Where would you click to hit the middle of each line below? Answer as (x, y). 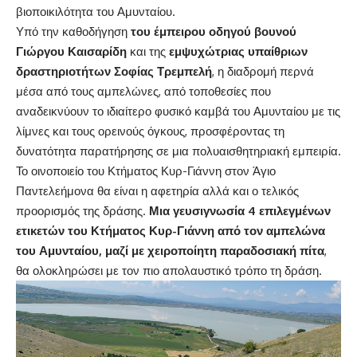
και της (148, 52)
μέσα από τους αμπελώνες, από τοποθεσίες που (143, 92)
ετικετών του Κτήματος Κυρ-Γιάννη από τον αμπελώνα (171, 231)
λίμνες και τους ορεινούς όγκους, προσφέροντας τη (150, 131)
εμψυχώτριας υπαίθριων (238, 52)
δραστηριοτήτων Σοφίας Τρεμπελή (114, 72)
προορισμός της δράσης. (82, 211)
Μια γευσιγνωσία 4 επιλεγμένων (240, 211)
